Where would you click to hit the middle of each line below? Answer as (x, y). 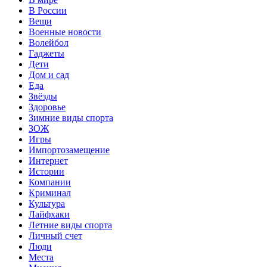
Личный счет (55, 235)
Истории (46, 171)
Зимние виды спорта (71, 117)
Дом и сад (49, 74)
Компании (50, 182)
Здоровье (47, 107)
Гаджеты (46, 53)
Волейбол (49, 42)
